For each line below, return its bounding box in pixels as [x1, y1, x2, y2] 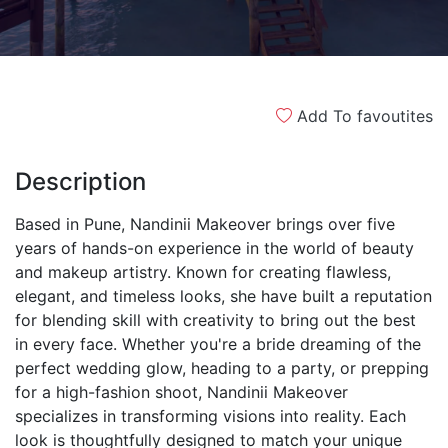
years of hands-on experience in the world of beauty [15, 238, 414, 258]
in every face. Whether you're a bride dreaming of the [15, 334, 421, 354]
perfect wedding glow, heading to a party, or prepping [15, 358, 429, 378]
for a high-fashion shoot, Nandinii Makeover [15, 382, 348, 402]
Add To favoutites [292, 106, 433, 126]
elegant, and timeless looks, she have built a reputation [15, 286, 432, 306]
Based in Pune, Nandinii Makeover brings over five [15, 214, 395, 234]
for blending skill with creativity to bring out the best [15, 310, 416, 330]
